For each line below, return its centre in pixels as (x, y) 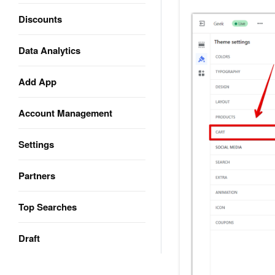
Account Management (65, 113)
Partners (37, 176)
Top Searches (48, 207)
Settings (36, 144)
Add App (37, 82)
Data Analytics (49, 50)
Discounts (40, 19)
